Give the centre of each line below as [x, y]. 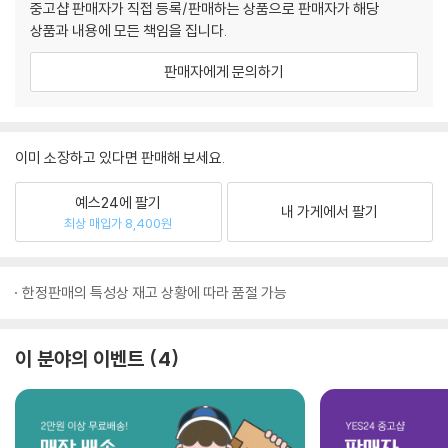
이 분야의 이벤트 [79, 358]
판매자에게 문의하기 [224, 71]
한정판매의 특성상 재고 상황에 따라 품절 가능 [154, 292]
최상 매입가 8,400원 [118, 222]
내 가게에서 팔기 [330, 211]
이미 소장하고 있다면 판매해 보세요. [120, 157]
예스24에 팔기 [118, 202]
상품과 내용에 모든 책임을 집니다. [128, 30]
